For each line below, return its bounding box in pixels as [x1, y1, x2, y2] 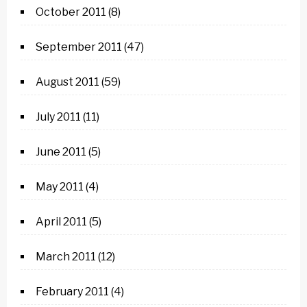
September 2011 [36, 40, 122, 53]
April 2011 [36, 215, 87, 228]
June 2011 [36, 145, 86, 158]
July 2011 [36, 110, 81, 123]
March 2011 [36, 250, 96, 263]
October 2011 [36, 5, 106, 19]
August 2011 [36, 75, 99, 88]
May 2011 [36, 180, 84, 193]
